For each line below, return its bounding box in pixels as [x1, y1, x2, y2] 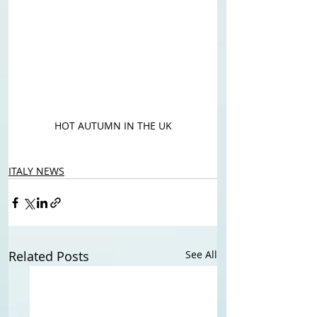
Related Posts [8, 248, 89, 265]
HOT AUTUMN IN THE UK [54, 119, 172, 132]
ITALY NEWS [8, 164, 64, 178]
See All [185, 248, 217, 261]
